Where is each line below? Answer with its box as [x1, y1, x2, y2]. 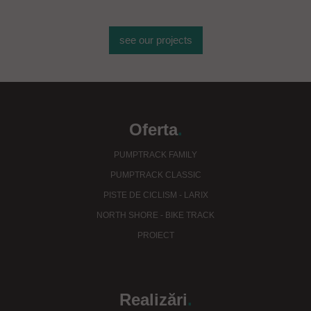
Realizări [119, 289, 187, 309]
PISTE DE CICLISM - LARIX [103, 190, 208, 200]
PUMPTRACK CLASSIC [110, 169, 201, 180]
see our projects [119, 33, 192, 46]
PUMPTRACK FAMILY [114, 149, 197, 160]
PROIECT [137, 230, 174, 240]
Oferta [128, 119, 178, 139]
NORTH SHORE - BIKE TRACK [96, 210, 215, 220]
